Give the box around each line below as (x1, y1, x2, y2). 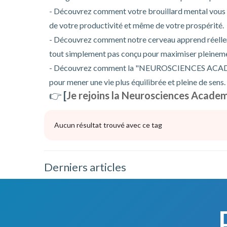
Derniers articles (44, 160, 126, 174)
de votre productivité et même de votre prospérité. (49, 20, 224, 30)
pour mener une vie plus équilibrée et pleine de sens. (49, 77, 225, 87)
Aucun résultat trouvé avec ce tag (54, 121, 162, 129)
